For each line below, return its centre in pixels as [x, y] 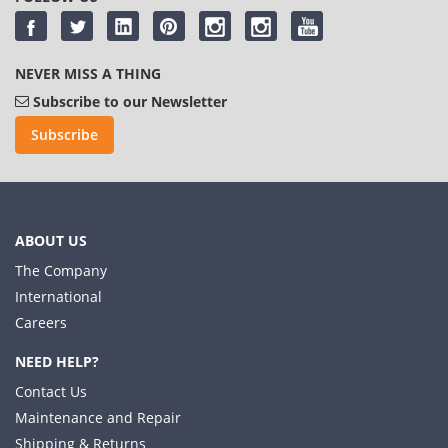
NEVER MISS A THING [88, 73]
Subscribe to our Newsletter [130, 101]
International [58, 296]
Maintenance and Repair [98, 417]
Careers [41, 322]
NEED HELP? [57, 361]
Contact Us [51, 391]
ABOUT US [51, 240]
